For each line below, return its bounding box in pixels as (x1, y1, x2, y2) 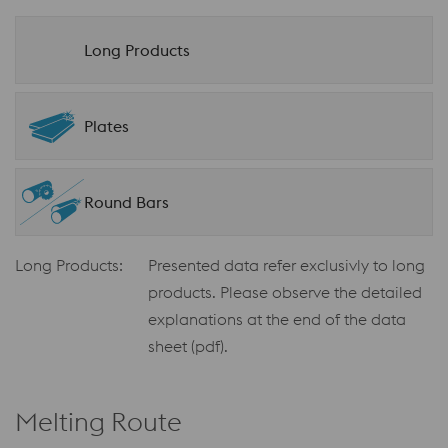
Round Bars (84, 192, 169, 213)
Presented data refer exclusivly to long (148, 255, 425, 276)
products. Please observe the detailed (148, 282, 422, 303)
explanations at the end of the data (148, 309, 406, 330)
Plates (84, 116, 129, 137)
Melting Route (15, 405, 182, 439)
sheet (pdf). (148, 336, 228, 357)
